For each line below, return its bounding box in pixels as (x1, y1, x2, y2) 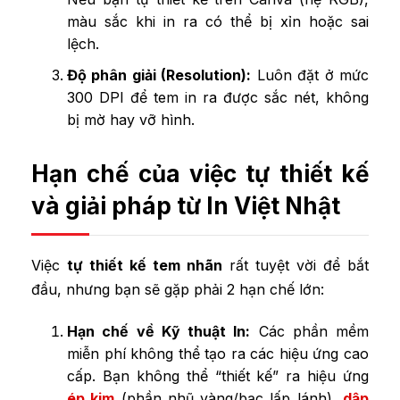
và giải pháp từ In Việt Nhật (31, 191, 340, 220)
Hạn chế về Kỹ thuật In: (67, 321, 251, 340)
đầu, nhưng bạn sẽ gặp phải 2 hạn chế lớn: (31, 279, 324, 298)
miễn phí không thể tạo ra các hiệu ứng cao (67, 344, 369, 362)
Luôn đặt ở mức (251, 65, 370, 84)
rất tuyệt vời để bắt (222, 255, 369, 274)
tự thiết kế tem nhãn (67, 255, 222, 274)
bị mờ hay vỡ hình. (67, 110, 195, 129)
